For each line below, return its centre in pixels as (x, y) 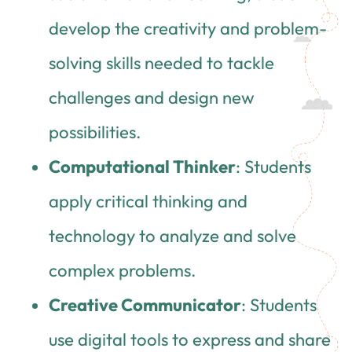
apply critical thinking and (148, 201)
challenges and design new (152, 97)
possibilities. (95, 132)
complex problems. (123, 270)
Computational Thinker (143, 166)
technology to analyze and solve (173, 235)
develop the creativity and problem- (188, 28)
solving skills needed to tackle (162, 62)
